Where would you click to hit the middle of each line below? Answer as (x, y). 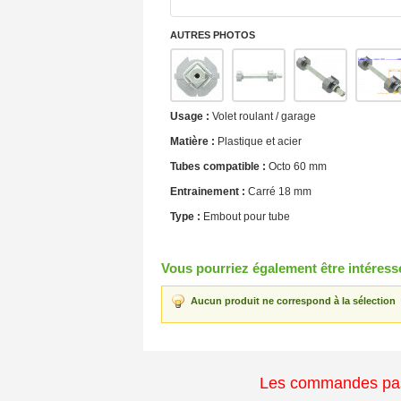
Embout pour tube (245, 217)
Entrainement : (208, 192)
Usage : (190, 116)
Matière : (192, 141)
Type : (185, 217)
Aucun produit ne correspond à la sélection (293, 301)
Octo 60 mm (296, 166)
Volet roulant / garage (263, 116)
